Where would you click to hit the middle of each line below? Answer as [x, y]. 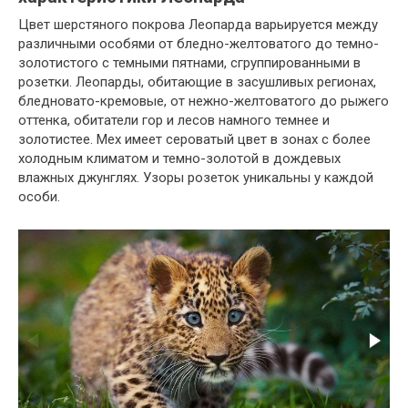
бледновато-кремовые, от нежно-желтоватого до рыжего [204, 101]
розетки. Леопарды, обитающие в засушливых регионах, [197, 82]
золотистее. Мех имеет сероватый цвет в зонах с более [194, 139]
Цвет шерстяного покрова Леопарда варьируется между [198, 24]
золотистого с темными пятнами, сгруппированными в [189, 62]
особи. [39, 196]
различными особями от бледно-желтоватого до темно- [199, 43]
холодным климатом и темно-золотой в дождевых [179, 158]
